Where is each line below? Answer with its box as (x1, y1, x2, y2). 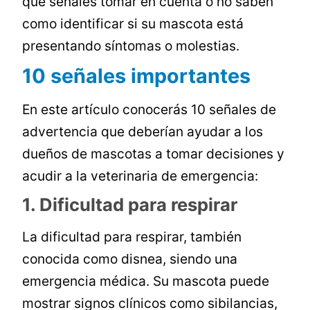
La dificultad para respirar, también (22, 228, 242, 246)
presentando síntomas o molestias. (22, 37, 240, 55)
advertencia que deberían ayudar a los (22, 123, 264, 140)
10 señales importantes (22, 64, 251, 89)
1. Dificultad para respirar (22, 194, 238, 216)
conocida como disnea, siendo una (22, 250, 238, 268)
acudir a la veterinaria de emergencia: (22, 167, 259, 185)
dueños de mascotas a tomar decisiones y (22, 145, 285, 163)
